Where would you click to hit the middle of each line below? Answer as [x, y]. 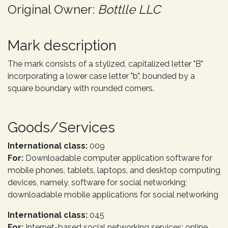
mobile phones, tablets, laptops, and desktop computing [114, 170]
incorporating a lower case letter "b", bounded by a [101, 76]
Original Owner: [53, 9]
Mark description [62, 45]
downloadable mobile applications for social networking [113, 194]
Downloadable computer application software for [119, 158]
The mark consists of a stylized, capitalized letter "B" [105, 64]
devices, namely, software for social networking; [97, 182]
